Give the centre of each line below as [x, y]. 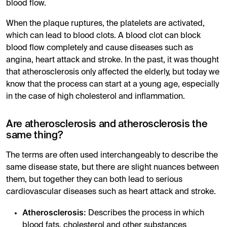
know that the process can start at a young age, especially [112, 85]
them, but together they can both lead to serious [94, 180]
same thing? [34, 136]
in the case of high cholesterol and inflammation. [96, 97]
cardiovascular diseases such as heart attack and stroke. [111, 192]
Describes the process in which [145, 214]
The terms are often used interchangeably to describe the [112, 156]
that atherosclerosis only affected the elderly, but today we [113, 73]
